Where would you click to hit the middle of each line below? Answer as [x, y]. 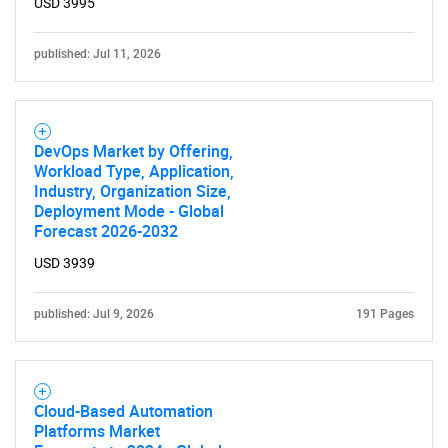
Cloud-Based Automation [123, 411]
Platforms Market [97, 431]
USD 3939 [64, 263]
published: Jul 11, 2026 [97, 54]
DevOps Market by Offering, [133, 151]
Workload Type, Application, [134, 171]
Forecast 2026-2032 [106, 231]
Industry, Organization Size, [132, 191]
